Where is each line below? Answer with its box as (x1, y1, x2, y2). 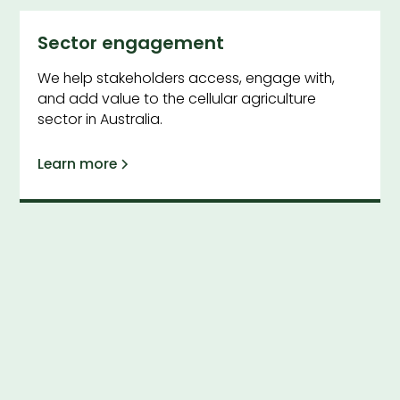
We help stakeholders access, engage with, (37, 68, 336, 88)
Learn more (37, 153, 118, 174)
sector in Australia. (37, 109, 163, 129)
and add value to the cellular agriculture (37, 88, 317, 109)
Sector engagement (37, 30, 225, 56)
